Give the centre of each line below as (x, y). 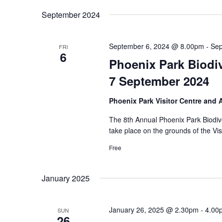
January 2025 (66, 178)
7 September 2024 (159, 81)
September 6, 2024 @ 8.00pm (156, 46)
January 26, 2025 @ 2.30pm (154, 210)
